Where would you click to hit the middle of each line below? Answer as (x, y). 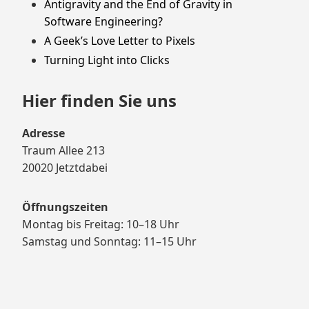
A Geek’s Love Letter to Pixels (120, 40)
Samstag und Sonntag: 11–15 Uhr (109, 242)
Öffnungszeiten (65, 207)
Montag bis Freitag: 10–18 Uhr (101, 225)
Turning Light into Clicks (107, 60)
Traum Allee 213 (63, 151)
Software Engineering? (103, 21)
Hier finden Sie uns (99, 101)
